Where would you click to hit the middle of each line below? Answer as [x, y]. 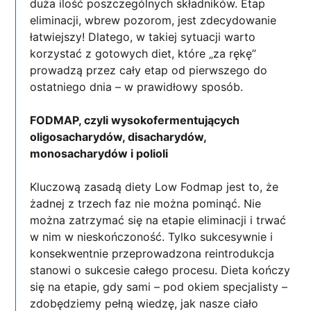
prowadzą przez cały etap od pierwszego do [149, 70]
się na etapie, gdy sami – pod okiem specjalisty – [159, 286]
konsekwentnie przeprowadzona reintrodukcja [152, 253]
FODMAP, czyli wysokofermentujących [135, 120]
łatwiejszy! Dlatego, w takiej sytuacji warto [143, 36]
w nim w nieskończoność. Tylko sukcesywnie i [152, 236]
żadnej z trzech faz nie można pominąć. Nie [146, 203]
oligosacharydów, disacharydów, [118, 136]
